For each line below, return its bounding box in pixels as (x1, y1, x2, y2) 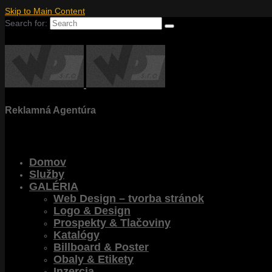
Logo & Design (53, 205, 131, 217)
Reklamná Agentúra (5, 105, 96, 115)
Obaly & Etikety (53, 253, 134, 265)
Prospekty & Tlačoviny (53, 217, 171, 229)
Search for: (5, 18, 47, 28)
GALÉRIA (29, 180, 78, 192)
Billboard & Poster (53, 241, 149, 253)
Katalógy (53, 229, 100, 241)
